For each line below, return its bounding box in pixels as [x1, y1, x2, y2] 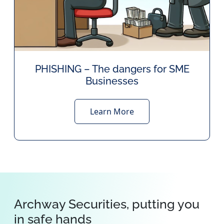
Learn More [90, 106, 134, 117]
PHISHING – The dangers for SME [34, 63, 189, 75]
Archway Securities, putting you [14, 196, 199, 212]
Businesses [85, 75, 138, 87]
